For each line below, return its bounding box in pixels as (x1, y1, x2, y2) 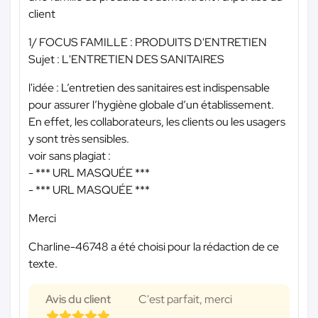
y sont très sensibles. (28, 131, 129, 146)
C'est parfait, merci (138, 291, 232, 307)
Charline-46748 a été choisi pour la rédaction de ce (28, 238, 279, 254)
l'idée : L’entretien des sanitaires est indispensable (28, 79, 270, 95)
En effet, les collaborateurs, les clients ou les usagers (28, 114, 285, 129)
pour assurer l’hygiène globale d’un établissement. (28, 97, 274, 112)
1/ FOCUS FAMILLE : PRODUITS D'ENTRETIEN (28, 34, 267, 50)
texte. (28, 256, 57, 271)
